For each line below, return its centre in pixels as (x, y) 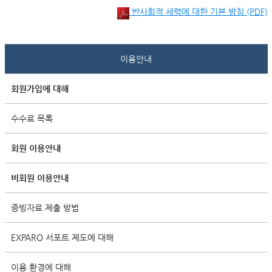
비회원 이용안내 (39, 178)
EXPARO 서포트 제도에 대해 (62, 237)
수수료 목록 (32, 118)
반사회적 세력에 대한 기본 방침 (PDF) (198, 12)
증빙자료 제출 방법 (45, 208)
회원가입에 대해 (39, 89)
